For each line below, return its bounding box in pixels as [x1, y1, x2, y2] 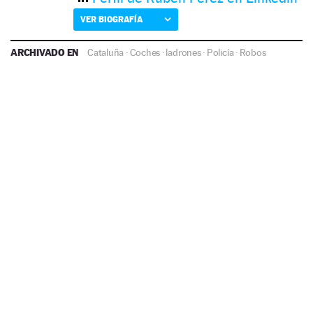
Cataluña [87, 46, 124, 58]
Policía [206, 46, 234, 58]
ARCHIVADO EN [10, 45, 81, 58]
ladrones [166, 46, 201, 58]
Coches [129, 46, 161, 58]
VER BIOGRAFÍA [80, 13, 143, 24]
